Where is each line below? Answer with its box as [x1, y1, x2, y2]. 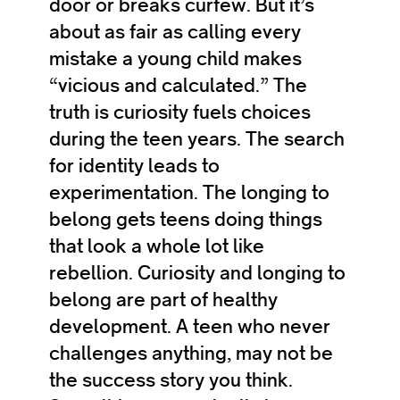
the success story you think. [49, 368, 293, 392]
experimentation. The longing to [49, 180, 329, 204]
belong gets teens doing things [49, 207, 322, 231]
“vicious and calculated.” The [49, 73, 307, 97]
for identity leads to [49, 154, 220, 178]
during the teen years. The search [49, 127, 345, 151]
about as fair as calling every [49, 20, 301, 44]
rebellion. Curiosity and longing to [49, 261, 346, 285]
